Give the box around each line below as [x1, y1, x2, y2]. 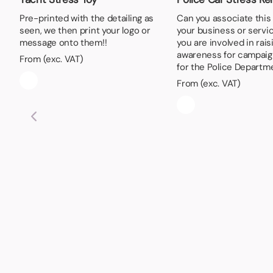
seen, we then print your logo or [19, 24, 151, 37]
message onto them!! [19, 36, 107, 49]
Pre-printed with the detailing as [19, 12, 154, 24]
